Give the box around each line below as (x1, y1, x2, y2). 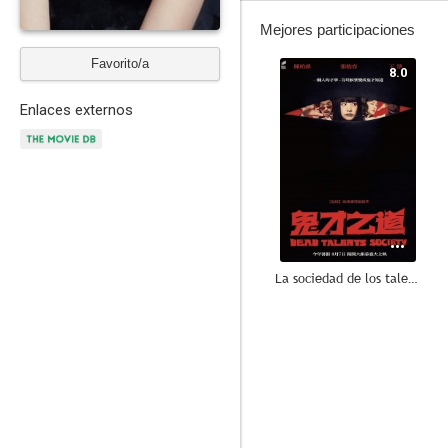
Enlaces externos (20, 101, 133, 119)
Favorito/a (91, 56, 149, 71)
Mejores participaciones (260, 21, 415, 38)
